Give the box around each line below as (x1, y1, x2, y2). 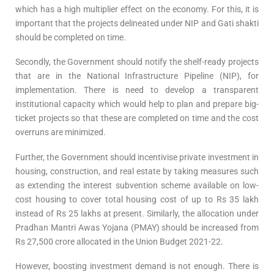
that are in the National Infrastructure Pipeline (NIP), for (15, 71, 259, 81)
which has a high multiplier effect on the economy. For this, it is (15, 4, 259, 14)
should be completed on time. (15, 32, 128, 42)
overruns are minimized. (15, 127, 108, 138)
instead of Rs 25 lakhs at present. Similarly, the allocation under (15, 208, 259, 218)
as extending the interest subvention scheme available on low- (15, 180, 259, 190)
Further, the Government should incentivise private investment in (15, 152, 259, 162)
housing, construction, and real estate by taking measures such (15, 166, 259, 176)
